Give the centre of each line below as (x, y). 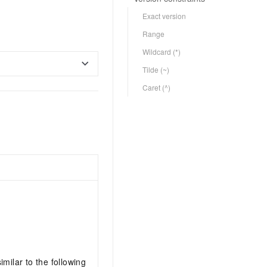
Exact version (164, 16)
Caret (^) (156, 87)
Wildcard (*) (162, 52)
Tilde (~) (156, 69)
